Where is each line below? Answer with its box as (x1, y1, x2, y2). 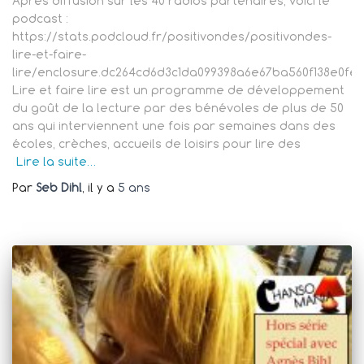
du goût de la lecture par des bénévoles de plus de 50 (12, 100, 344, 116)
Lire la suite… (16, 154, 96, 170)
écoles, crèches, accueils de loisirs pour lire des (12, 136, 301, 152)
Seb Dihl (36, 180, 82, 196)
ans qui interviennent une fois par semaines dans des (12, 118, 336, 134)
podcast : (12, 11, 68, 27)
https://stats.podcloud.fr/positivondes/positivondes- (12, 28, 331, 45)
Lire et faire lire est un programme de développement (12, 82, 344, 98)
